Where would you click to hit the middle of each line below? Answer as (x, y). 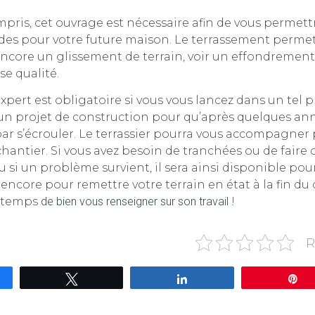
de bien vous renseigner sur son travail (134, 202)
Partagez (216, 279)
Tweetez (104, 279)
